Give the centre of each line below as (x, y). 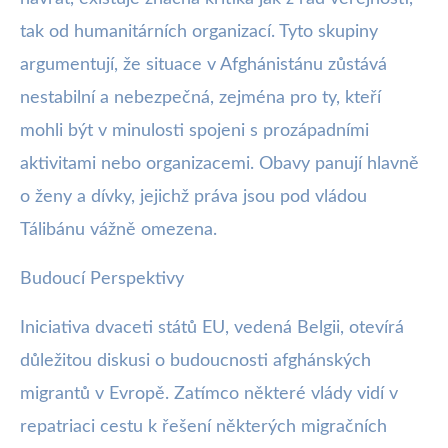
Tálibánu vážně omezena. (118, 230)
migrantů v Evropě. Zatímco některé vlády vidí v (209, 394)
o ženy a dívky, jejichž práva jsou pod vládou (193, 197)
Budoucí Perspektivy (102, 279)
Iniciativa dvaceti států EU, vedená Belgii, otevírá (212, 328)
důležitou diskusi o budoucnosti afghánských (195, 361)
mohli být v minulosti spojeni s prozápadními (194, 131)
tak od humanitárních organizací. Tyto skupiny (199, 32)
